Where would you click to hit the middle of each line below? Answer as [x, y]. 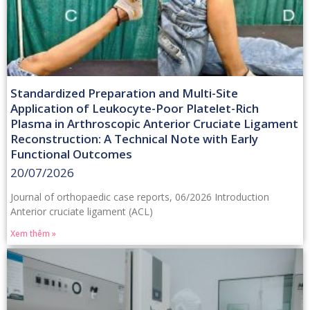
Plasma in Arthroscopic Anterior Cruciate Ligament [154, 123]
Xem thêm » [33, 233]
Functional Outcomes [71, 154]
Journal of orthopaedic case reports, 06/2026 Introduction [140, 197]
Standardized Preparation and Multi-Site [124, 93]
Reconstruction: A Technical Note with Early [134, 138]
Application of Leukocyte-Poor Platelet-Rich [135, 108]
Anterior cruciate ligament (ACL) [82, 211]
